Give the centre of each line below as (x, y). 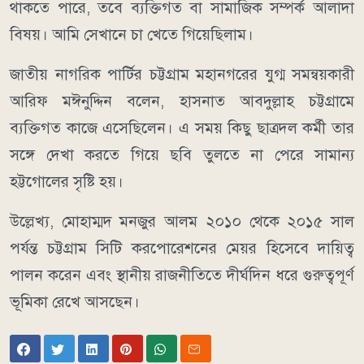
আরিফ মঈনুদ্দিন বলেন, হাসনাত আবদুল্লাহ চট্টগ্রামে (182, 102)
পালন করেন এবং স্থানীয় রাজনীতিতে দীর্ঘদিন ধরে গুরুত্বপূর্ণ (182, 275)
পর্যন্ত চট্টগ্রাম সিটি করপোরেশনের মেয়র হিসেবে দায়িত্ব (182, 249)
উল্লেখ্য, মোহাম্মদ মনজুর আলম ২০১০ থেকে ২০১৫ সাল (182, 222)
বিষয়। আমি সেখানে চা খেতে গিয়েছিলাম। (132, 35)
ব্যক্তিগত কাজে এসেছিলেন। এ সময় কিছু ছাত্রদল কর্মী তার (182, 128)
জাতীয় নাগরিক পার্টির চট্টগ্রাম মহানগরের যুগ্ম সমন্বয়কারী (182, 75)
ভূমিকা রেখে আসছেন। (75, 302)
